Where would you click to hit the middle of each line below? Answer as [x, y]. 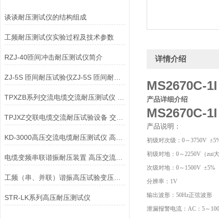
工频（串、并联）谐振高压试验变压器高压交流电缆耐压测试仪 [117, 177]
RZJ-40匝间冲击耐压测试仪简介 [53, 57]
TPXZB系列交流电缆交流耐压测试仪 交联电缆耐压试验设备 [120, 97]
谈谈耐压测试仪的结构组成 [45, 17]
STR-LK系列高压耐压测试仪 [47, 197]
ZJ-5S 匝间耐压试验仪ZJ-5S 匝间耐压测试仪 [117, 77]
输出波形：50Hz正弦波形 [179, 195]
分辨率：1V [162, 181]
